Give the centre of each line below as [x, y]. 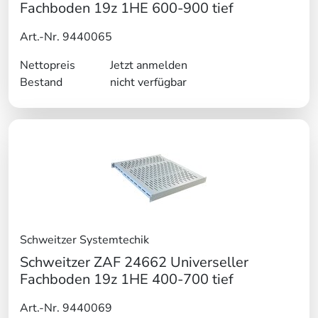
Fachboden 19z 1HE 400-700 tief [127, 280]
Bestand [41, 83]
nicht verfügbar [148, 83]
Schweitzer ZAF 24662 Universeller [134, 263]
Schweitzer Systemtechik [84, 240]
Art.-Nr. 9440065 [66, 37]
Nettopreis [48, 66]
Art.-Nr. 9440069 [66, 308]
